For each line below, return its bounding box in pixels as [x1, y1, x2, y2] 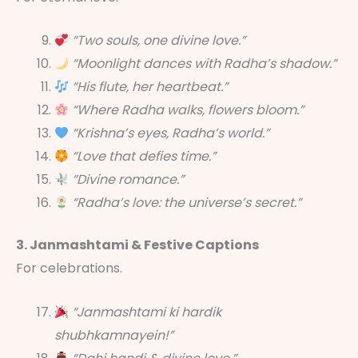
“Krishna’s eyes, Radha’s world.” [72, 124, 270, 143]
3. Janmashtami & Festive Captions [16, 236, 259, 255]
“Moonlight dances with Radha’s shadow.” [72, 54, 337, 74]
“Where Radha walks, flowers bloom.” [72, 101, 304, 120]
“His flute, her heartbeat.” [72, 78, 229, 97]
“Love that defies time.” [72, 147, 217, 166]
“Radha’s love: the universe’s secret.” [72, 193, 302, 213]
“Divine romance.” [72, 170, 185, 189]
